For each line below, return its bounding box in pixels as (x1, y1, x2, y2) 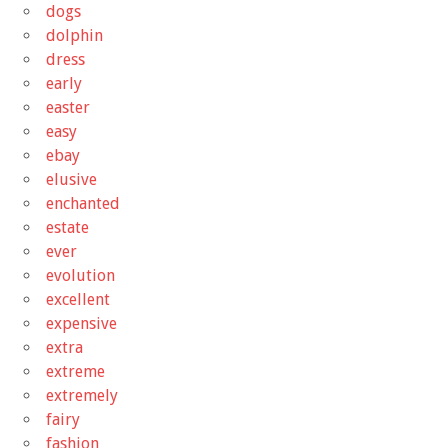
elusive (46, 169, 97, 189)
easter (46, 97, 90, 117)
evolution (46, 265, 115, 285)
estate (46, 217, 89, 237)
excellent (46, 289, 110, 309)
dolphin (46, 25, 103, 45)
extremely (46, 385, 118, 405)
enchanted (46, 193, 120, 213)
